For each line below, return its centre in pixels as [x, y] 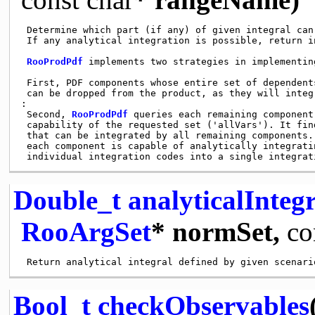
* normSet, [219, 231]
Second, [46, 114]
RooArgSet [86, 231]
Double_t [67, 200]
